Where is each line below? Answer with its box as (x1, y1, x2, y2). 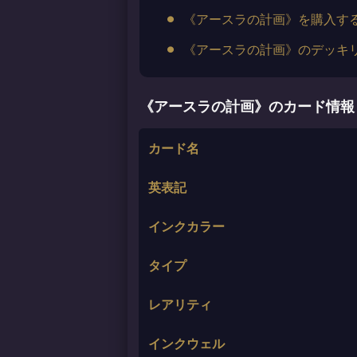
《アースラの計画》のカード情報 (139, 99, 355, 116)
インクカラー (148, 220, 225, 234)
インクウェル (148, 337, 225, 351)
